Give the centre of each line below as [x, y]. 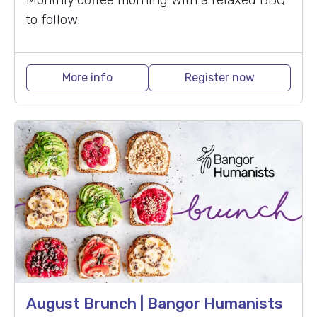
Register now [220, 77]
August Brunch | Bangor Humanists [155, 303]
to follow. [53, 19]
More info [87, 77]
